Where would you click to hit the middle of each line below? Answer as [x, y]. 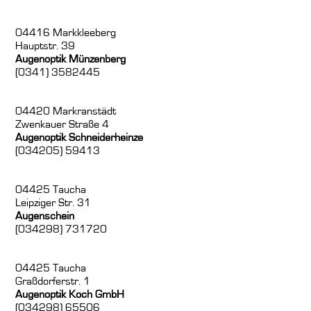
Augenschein [45, 216]
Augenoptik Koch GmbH [70, 295]
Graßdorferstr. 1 [53, 281]
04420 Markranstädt [66, 111]
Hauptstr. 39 [45, 46]
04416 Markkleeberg [66, 33]
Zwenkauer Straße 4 [62, 125]
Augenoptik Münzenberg [71, 59]
